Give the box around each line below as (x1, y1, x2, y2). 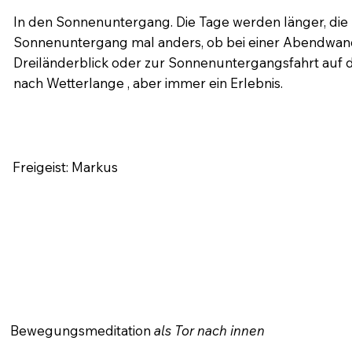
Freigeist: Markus (12, 158, 118, 175)
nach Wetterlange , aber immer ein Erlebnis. (13, 74, 283, 91)
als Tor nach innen (153, 321, 265, 339)
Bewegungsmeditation (9, 321, 154, 339)
